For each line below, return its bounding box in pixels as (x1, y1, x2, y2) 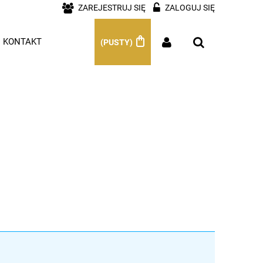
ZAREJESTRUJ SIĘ (78, 2, 146, 12)
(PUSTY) (100, 38, 135, 48)
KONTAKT (3, 36, 42, 47)
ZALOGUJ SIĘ (165, 2, 215, 12)
